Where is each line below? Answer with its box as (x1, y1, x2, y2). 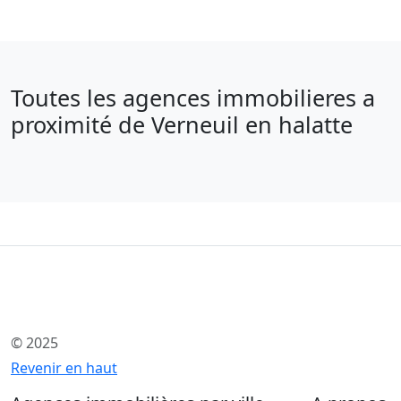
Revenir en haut (11, 357, 117, 378)
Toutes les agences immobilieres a (11, 81, 375, 113)
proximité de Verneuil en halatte (11, 108, 353, 140)
